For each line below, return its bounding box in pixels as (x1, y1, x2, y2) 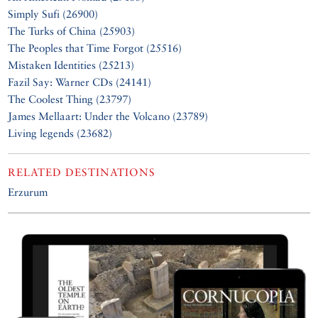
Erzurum (8, 185, 48, 198)
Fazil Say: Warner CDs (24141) (8, 75, 152, 88)
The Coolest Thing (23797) (8, 92, 132, 105)
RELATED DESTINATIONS (8, 165, 156, 178)
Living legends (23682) (8, 126, 113, 139)
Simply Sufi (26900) (8, 7, 99, 20)
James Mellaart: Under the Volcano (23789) (8, 109, 209, 122)
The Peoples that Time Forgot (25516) (8, 41, 182, 54)
